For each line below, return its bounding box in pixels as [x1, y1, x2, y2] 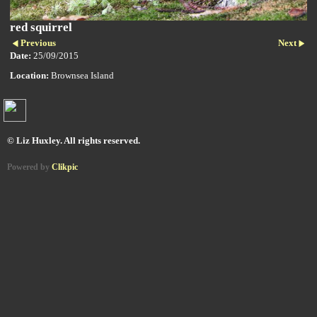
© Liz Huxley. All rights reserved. [7, 135, 140, 146]
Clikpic [52, 163, 78, 172]
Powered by [7, 163, 52, 172]
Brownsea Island [49, 70, 114, 81]
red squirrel [10, 21, 72, 35]
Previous [20, 38, 56, 49]
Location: [10, 70, 49, 81]
